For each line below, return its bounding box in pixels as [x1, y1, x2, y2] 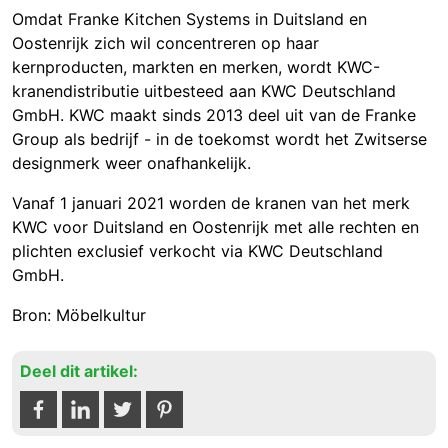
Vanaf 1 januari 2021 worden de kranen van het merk [12, 193, 410, 214]
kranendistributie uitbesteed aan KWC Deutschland [12, 81, 396, 102]
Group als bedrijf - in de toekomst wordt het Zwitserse [12, 129, 427, 150]
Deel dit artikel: [20, 361, 138, 382]
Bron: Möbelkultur [12, 305, 146, 326]
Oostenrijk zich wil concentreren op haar [12, 33, 319, 54]
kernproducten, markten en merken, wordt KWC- [12, 57, 380, 78]
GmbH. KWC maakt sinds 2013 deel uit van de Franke [12, 105, 416, 126]
